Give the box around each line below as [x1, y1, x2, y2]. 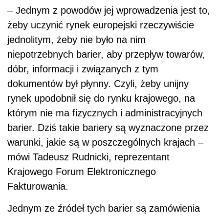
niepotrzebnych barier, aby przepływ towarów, [7, 49, 205, 60]
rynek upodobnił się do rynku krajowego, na [7, 93, 195, 104]
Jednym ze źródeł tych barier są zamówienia [7, 203, 200, 214]
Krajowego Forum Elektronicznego [7, 166, 156, 177]
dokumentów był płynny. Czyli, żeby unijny [7, 78, 189, 89]
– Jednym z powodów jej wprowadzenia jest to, [7, 5, 210, 16]
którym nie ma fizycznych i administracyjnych [7, 108, 202, 119]
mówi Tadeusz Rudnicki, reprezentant [7, 152, 170, 163]
